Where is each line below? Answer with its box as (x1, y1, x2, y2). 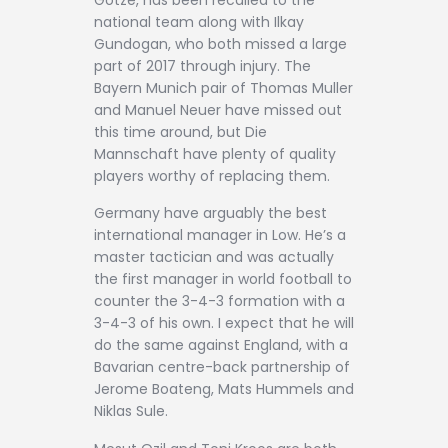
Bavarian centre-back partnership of (94, 357, 350, 378)
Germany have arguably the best (94, 203, 327, 224)
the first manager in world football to (94, 269, 352, 290)
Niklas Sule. (94, 401, 168, 422)
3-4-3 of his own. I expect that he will (94, 313, 354, 334)
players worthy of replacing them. (94, 165, 330, 186)
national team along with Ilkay (94, 11, 304, 32)
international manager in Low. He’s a (94, 225, 346, 246)
